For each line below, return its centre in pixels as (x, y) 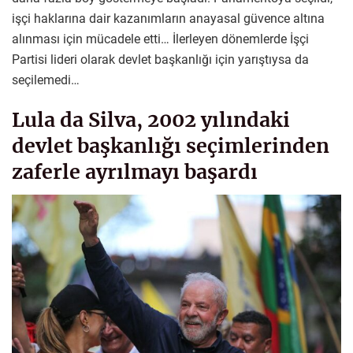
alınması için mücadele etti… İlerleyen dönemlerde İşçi (160, 39)
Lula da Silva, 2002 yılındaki (151, 119)
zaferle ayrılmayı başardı (135, 171)
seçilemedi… (46, 80)
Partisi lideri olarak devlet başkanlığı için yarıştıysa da (160, 59)
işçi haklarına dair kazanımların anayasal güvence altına (168, 18)
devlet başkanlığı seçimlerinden (171, 145)
